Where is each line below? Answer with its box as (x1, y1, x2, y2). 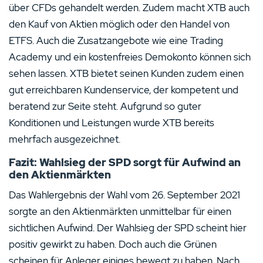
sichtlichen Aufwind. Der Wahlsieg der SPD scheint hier (9, 221, 247, 234)
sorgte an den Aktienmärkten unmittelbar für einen (9, 205, 231, 218)
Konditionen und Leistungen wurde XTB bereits (9, 116, 214, 129)
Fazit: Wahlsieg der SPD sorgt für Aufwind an (9, 156, 241, 169)
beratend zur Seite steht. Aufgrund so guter (9, 100, 201, 113)
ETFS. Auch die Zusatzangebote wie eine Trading (9, 34, 223, 47)
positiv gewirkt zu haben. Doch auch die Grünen (9, 238, 217, 251)
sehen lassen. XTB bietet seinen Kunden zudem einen (9, 67, 244, 80)
